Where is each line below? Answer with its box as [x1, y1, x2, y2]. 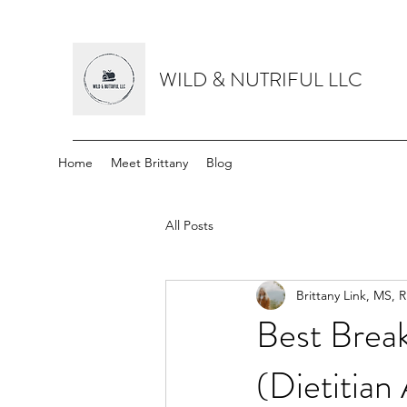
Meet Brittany [111, 154, 188, 171]
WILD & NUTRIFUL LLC [159, 65, 362, 94]
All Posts [165, 216, 213, 233]
